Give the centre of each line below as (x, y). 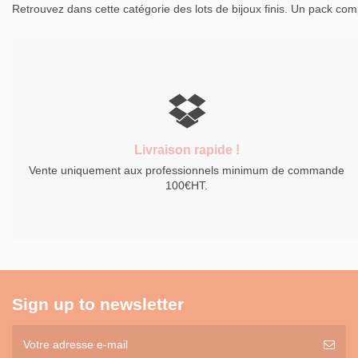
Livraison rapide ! (187, 150)
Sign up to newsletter (98, 304)
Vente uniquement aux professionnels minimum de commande (187, 171)
